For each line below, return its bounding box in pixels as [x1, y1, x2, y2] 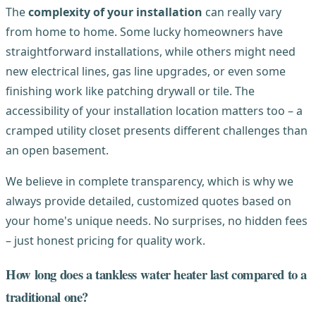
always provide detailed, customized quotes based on [6, 193, 291, 209]
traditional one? [6, 287, 89, 307]
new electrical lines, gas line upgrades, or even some [6, 63, 286, 79]
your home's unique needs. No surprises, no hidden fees [6, 212, 308, 229]
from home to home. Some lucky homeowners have [6, 23, 283, 39]
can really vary [202, 4, 281, 20]
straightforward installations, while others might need [6, 43, 296, 59]
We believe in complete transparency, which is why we [6, 173, 293, 189]
